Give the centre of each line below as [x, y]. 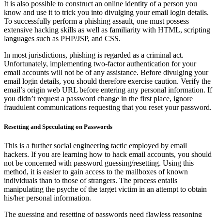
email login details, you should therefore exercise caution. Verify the [107, 81]
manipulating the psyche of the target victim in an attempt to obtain [105, 189]
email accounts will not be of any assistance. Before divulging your [106, 73]
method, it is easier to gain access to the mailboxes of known [96, 171]
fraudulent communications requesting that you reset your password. [108, 108]
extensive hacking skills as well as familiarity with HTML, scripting [107, 30]
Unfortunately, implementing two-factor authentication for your [100, 64]
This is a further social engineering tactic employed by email [95, 145]
